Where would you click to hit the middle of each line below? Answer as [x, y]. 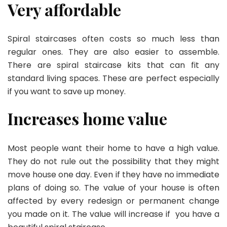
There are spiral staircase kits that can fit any [113, 65]
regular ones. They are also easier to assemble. [113, 52]
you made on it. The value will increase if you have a [113, 214]
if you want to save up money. [67, 92]
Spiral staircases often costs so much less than [113, 39]
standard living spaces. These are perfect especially [113, 79]
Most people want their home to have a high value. [113, 148]
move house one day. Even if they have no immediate [113, 174]
